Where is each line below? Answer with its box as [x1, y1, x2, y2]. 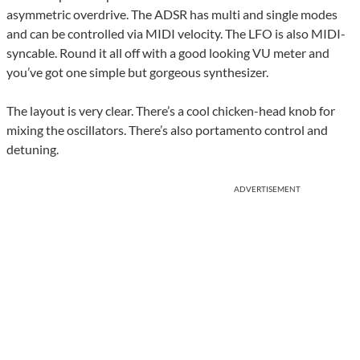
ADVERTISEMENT [234, 184, 301, 194]
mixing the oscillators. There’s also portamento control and [6, 122, 328, 138]
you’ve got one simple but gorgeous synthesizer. [6, 64, 268, 80]
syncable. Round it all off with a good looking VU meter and [6, 45, 329, 61]
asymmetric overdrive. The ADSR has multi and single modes [6, 6, 337, 22]
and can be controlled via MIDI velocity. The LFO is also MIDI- [6, 26, 346, 42]
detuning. [6, 141, 59, 157]
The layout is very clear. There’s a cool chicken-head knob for [6, 103, 335, 119]
